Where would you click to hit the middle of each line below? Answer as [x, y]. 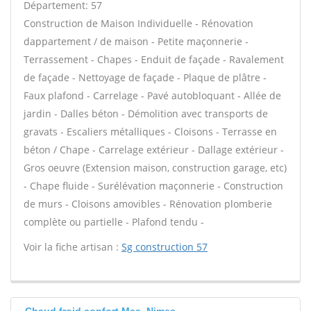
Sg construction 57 [165, 247]
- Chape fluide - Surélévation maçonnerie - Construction [153, 186]
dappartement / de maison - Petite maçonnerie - [136, 41]
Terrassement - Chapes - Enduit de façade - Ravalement [154, 59]
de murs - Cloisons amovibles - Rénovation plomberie [148, 204]
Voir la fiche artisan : [73, 247]
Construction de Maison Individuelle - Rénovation [138, 23]
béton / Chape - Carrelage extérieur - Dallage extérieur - [154, 150]
